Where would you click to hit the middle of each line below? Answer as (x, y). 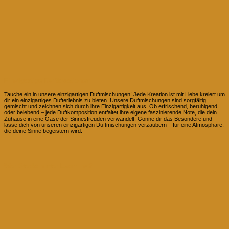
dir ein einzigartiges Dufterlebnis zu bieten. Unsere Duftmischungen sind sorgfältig (105, 100)
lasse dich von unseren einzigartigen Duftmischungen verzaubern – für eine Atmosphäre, (114, 125)
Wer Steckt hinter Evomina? (48, 166)
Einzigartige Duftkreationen (47, 80)
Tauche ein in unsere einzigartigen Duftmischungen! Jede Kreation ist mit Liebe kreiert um (114, 94)
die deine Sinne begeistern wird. (43, 131)
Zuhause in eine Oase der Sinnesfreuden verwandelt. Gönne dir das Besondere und (108, 119)
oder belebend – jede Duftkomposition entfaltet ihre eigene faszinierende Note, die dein (110, 113)
